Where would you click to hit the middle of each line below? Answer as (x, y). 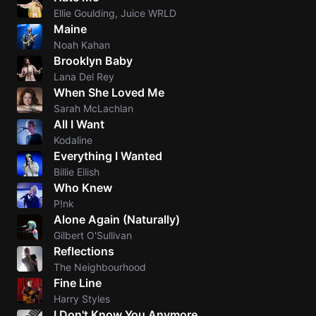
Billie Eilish (77, 172)
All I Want (79, 124)
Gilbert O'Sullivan (93, 235)
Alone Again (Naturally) (117, 219)
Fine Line (78, 283)
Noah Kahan (82, 45)
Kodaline (73, 140)
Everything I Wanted (108, 156)
